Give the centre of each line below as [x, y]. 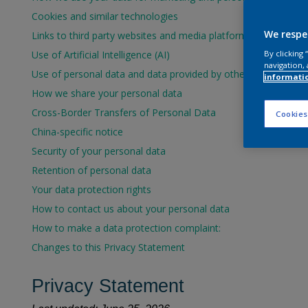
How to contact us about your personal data [131, 209]
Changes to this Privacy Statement [110, 247]
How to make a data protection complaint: [126, 228]
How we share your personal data [107, 93]
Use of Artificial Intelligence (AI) [101, 55]
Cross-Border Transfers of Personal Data [125, 112]
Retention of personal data [91, 170]
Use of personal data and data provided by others [142, 74]
